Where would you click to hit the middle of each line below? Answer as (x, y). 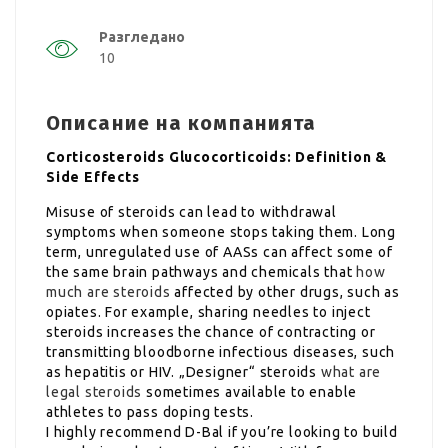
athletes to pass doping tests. (150, 411)
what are (351, 371)
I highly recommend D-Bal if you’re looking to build (222, 431)
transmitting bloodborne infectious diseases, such (221, 351)
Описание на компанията (181, 122)
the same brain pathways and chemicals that (201, 271)
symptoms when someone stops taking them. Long (221, 231)
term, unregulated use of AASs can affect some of (219, 251)
